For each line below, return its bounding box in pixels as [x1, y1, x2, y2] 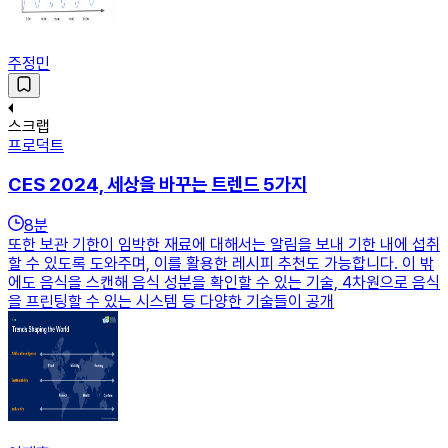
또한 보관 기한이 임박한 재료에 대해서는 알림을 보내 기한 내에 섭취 [8, 235, 440, 255]
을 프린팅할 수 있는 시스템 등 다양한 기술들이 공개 [8, 292, 334, 312]
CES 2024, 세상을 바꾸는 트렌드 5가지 [8, 173, 307, 197]
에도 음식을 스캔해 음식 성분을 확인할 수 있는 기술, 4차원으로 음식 [8, 273, 440, 293]
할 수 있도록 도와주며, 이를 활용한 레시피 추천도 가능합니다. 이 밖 [8, 254, 434, 274]
